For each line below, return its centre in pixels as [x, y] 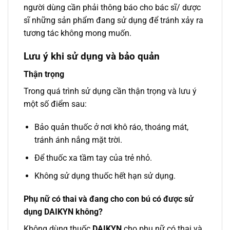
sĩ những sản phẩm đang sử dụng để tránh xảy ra [113, 21]
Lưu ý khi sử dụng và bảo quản [92, 56]
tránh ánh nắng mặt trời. [78, 140]
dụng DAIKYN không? [63, 212]
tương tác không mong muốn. [78, 33]
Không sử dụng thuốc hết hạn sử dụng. [105, 176]
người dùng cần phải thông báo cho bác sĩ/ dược [112, 8]
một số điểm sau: [55, 104]
